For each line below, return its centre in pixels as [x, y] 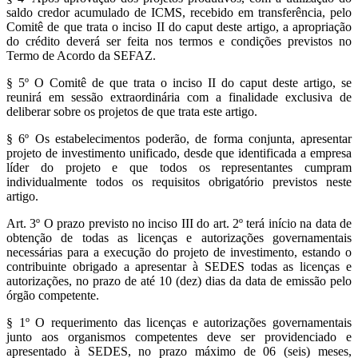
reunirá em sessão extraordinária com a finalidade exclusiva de [179, 97]
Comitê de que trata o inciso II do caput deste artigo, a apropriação [179, 27]
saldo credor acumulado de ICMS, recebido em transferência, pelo [179, 13]
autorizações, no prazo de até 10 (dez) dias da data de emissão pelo [179, 281]
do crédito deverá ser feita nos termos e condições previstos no [179, 42]
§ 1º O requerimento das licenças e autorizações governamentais [179, 323]
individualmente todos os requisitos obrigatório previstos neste [179, 182]
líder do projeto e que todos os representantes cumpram [179, 168]
